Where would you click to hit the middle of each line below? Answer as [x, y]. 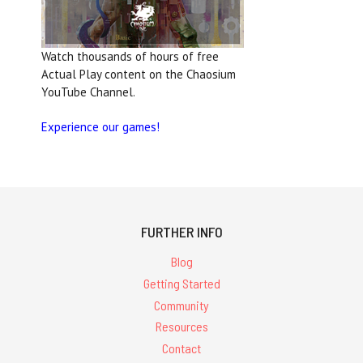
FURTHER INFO [181, 232]
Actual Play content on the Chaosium [139, 74]
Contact [181, 348]
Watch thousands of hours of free [130, 56]
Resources [181, 327]
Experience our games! [100, 127]
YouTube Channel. [88, 92]
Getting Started [181, 283]
